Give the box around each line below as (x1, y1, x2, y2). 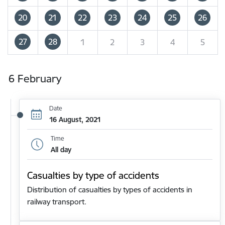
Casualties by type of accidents (27, 169, 159, 182)
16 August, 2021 (49, 115, 101, 124)
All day (50, 145, 71, 154)
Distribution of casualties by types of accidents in (27, 185, 192, 195)
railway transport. (27, 197, 86, 207)
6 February (8, 72, 61, 86)
